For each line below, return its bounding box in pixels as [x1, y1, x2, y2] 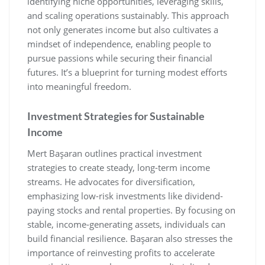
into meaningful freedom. [27, 80, 131, 93]
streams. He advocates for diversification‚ [27, 176, 195, 188]
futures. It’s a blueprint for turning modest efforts [27, 66, 227, 79]
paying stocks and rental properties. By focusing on [27, 204, 235, 216]
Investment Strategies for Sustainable [27, 109, 205, 123]
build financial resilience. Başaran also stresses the [27, 232, 232, 245]
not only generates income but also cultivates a [27, 24, 218, 36]
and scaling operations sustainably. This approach [27, 9, 229, 22]
